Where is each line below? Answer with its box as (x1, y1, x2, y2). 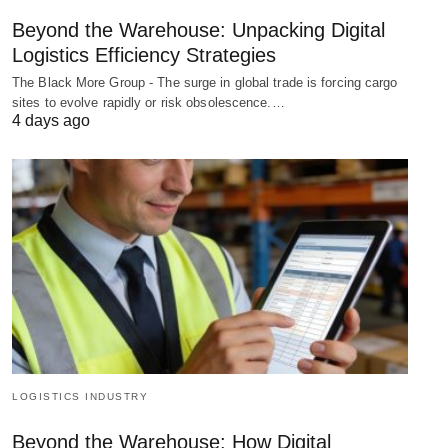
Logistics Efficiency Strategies (12, 43, 276, 66)
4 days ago (12, 111, 90, 129)
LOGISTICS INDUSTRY (12, 391, 148, 403)
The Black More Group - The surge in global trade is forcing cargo (12, 74, 398, 90)
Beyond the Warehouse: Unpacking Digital (12, 18, 385, 41)
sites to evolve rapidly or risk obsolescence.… (12, 94, 285, 110)
